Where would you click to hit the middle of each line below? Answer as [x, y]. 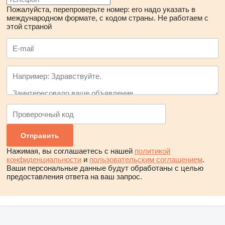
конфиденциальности [44, 159]
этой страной [29, 26]
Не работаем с [183, 18]
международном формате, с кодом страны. [81, 18]
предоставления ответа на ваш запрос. [74, 177]
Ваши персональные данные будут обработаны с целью [105, 168]
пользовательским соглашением [146, 159]
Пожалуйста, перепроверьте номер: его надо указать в [101, 9]
